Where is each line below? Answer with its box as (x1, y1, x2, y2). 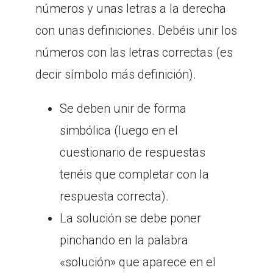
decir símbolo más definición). (35, 66, 196, 82)
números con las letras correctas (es (35, 44, 233, 60)
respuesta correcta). (60, 188, 169, 204)
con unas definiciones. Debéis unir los (35, 23, 237, 38)
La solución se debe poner (60, 210, 201, 225)
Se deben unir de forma (60, 101, 186, 116)
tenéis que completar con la (60, 166, 209, 182)
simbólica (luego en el (60, 122, 178, 138)
